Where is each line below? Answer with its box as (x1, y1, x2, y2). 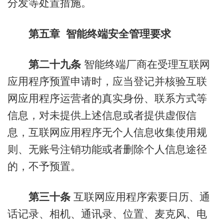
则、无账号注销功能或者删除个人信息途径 (7, 143, 207, 155)
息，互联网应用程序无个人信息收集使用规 (7, 126, 207, 138)
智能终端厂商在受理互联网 (80, 58, 210, 70)
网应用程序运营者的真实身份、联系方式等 (7, 92, 207, 104)
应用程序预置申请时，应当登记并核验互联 (7, 75, 207, 87)
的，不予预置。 (7, 160, 81, 172)
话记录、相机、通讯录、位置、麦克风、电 (7, 208, 207, 220)
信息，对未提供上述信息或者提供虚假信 (7, 109, 196, 121)
